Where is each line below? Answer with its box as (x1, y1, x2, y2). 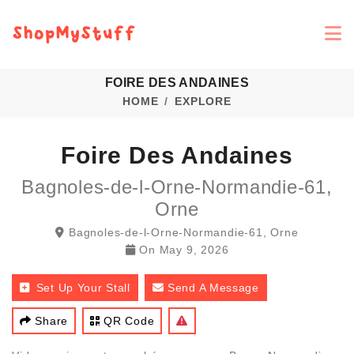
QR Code (104, 314, 155, 327)
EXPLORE (175, 95, 232, 107)
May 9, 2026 (159, 243, 229, 256)
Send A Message (168, 281, 259, 294)
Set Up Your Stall (36, 281, 130, 294)
